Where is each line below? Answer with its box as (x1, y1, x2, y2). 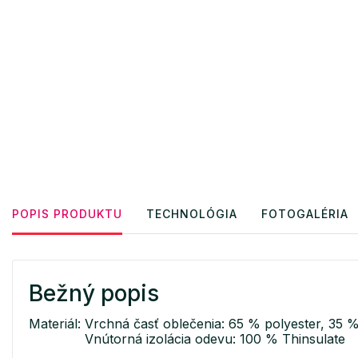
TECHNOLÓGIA (146, 206, 237, 221)
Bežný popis (29, 279, 159, 307)
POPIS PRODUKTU (12, 206, 122, 221)
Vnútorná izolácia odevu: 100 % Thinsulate (29, 330, 345, 347)
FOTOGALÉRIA (261, 206, 348, 221)
